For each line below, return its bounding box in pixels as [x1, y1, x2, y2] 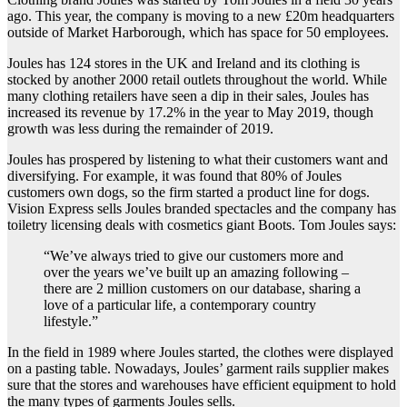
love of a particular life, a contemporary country [44, 297, 316, 313]
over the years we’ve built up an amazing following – [44, 264, 349, 281]
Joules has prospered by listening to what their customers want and [7, 152, 388, 168]
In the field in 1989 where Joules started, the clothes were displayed [7, 344, 393, 361]
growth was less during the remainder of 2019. [7, 121, 273, 137]
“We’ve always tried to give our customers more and [44, 248, 343, 264]
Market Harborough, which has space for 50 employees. [67, 25, 389, 41]
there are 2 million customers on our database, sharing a [44, 281, 361, 297]
